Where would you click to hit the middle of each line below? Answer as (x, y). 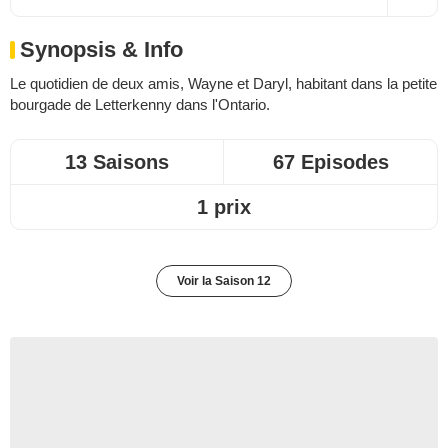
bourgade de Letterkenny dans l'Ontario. (140, 104)
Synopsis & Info (101, 49)
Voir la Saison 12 (224, 280)
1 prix (224, 206)
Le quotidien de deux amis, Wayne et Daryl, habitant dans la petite (223, 83)
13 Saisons (117, 161)
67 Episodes (330, 161)
